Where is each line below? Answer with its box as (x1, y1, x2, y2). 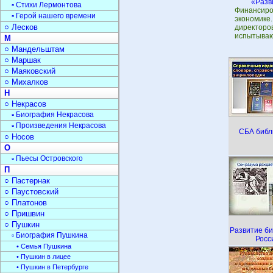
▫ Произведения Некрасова (12, 121, 106, 130)
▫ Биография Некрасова (12, 110, 94, 119)
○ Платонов (4, 198, 47, 207)
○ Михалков (4, 77, 48, 87)
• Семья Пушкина (16, 243, 71, 250)
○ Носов (4, 132, 34, 141)
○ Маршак (4, 55, 41, 65)
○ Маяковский (4, 66, 55, 76)
